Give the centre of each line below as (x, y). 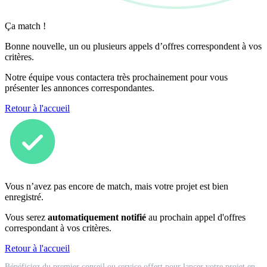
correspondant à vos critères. (58, 228)
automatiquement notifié (97, 218)
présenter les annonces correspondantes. (80, 88)
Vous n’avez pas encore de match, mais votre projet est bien (117, 187)
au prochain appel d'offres (196, 218)
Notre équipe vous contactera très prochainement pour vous (116, 77)
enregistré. (24, 197)
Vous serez (26, 218)
